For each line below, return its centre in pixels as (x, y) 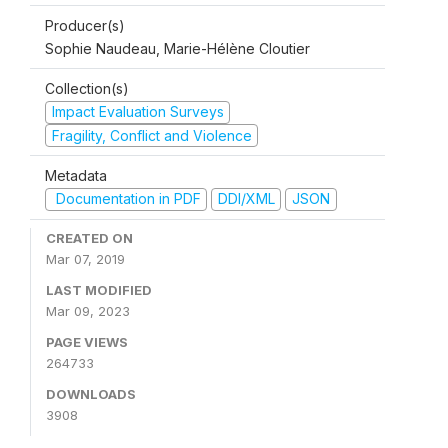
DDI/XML (246, 198)
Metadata (76, 175)
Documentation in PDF (126, 198)
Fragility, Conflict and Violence (151, 135)
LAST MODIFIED (99, 289)
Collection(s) (87, 88)
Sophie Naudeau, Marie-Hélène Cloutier (177, 48)
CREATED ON (89, 237)
